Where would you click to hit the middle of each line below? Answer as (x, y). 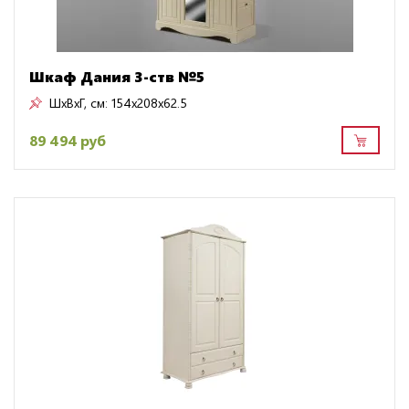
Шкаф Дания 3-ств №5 (117, 77)
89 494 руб (68, 140)
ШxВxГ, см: (79, 103)
